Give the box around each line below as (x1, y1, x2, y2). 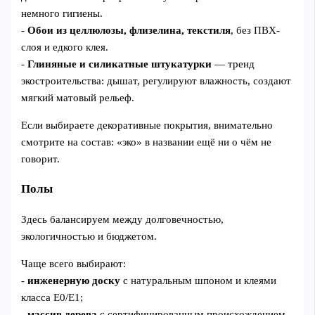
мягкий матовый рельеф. (21, 92, 135, 104)
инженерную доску (27, 274, 121, 286)
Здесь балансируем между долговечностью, (21, 214, 224, 226)
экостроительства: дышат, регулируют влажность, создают (21, 75, 292, 87)
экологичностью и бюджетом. (21, 231, 157, 243)
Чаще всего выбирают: (21, 257, 127, 269)
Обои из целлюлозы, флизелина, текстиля (27, 25, 231, 37)
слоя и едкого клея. (21, 41, 109, 53)
